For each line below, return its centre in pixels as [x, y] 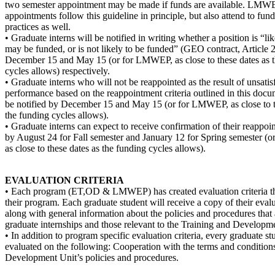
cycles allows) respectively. [57, 71]
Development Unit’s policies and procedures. [93, 257]
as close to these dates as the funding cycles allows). [105, 148]
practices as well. [38, 26]
